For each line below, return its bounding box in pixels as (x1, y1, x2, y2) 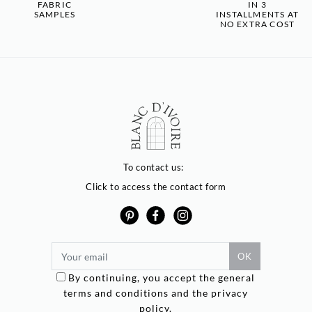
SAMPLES (33, 8, 76, 19)
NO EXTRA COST (219, 18, 295, 29)
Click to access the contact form (86, 180, 226, 192)
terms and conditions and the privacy (63, 287, 249, 299)
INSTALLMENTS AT (216, 8, 299, 19)
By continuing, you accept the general (68, 272, 256, 284)
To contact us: (123, 161, 189, 173)
